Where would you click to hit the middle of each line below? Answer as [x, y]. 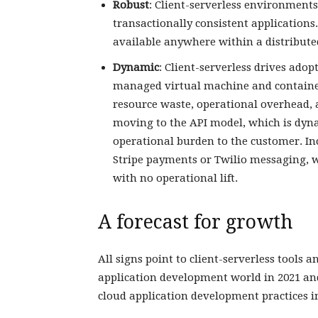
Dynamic [136, 67]
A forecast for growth [196, 222]
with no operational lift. [175, 178]
